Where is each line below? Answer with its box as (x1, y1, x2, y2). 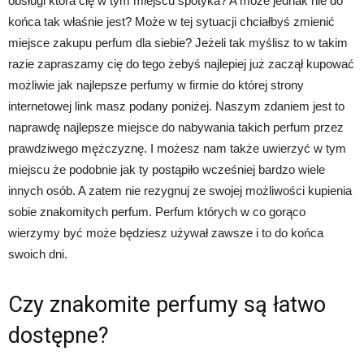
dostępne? (8, 323, 109, 349)
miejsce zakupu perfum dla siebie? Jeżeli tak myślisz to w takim (8, 36, 348, 50)
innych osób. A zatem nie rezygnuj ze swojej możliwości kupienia (8, 184, 352, 198)
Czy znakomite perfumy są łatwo (8, 292, 326, 318)
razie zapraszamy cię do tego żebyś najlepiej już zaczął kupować (8, 57, 354, 71)
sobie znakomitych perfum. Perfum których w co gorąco (8, 205, 305, 219)
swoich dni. (8, 247, 67, 262)
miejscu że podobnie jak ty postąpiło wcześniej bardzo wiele (8, 162, 325, 177)
